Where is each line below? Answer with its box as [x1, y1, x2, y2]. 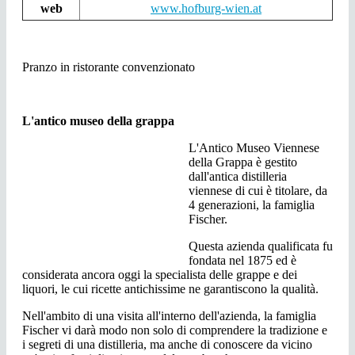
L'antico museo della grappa [22, 114, 174, 128]
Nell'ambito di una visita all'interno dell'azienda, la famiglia [22, 309, 316, 323]
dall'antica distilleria [189, 170, 287, 184]
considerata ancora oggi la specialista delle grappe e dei [22, 268, 297, 282]
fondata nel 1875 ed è [189, 254, 296, 268]
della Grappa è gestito [189, 155, 297, 170]
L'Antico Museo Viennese [189, 141, 319, 155]
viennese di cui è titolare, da [189, 184, 327, 198]
